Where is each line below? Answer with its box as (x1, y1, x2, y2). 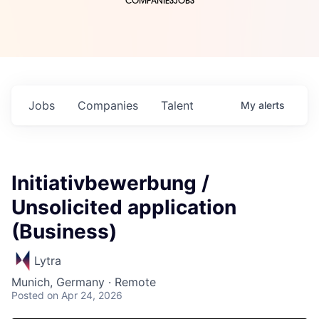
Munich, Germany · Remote (11, 275, 156, 290)
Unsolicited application (11, 195, 236, 220)
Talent (161, 98, 194, 113)
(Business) (11, 219, 117, 244)
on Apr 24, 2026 (47, 289, 122, 302)
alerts (258, 99, 285, 112)
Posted (11, 289, 44, 302)
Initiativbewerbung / (11, 171, 209, 196)
